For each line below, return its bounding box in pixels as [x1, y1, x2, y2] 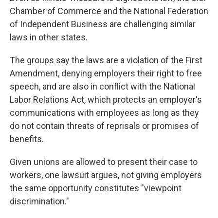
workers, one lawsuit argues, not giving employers [10, 170, 202, 180]
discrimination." [10, 196, 69, 206]
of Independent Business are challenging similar [10, 19, 196, 29]
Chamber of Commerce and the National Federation [10, 6, 208, 16]
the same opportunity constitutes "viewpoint [10, 183, 182, 193]
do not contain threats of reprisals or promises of [10, 121, 199, 131]
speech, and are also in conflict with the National [10, 81, 195, 91]
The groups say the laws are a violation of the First [10, 55, 202, 65]
